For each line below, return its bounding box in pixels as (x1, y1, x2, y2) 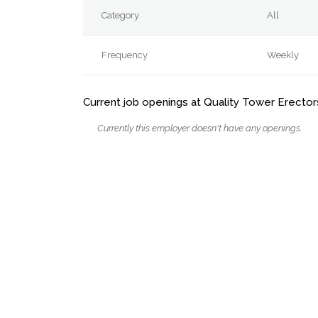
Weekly (267, 50, 300, 60)
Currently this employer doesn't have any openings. (97, 122, 302, 133)
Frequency (102, 50, 148, 60)
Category (102, 10, 140, 21)
